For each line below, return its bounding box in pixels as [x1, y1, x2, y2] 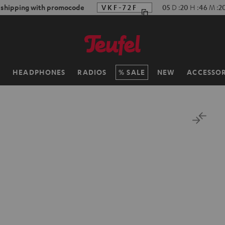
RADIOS [77, 67, 107, 77]
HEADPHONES [13, 67, 66, 77]
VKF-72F [102, 3, 139, 12]
